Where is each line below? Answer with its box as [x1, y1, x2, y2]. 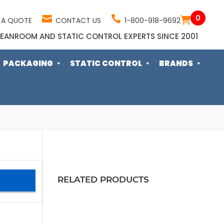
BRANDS [159, 58, 193, 68]
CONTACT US [55, 15, 101, 25]
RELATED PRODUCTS [57, 174, 149, 184]
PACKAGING [3, 58, 53, 68]
